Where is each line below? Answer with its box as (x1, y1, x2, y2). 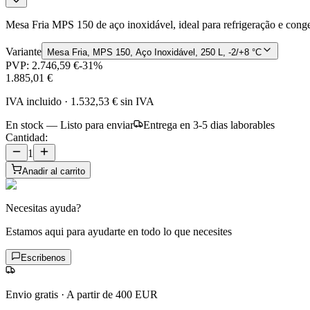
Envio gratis (6, 288, 58, 300)
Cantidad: (6, 131, 48, 143)
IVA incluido (6, 95, 62, 107)
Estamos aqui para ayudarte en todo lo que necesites (6, 225, 232, 237)
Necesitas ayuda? (6, 201, 81, 214)
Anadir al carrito (22, 165, 85, 176)
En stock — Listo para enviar (6, 118, 134, 131)
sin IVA (118, 95, 154, 107)
